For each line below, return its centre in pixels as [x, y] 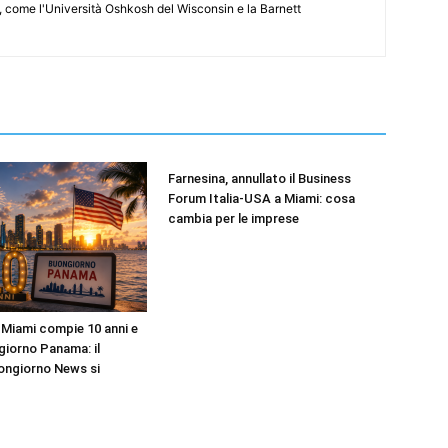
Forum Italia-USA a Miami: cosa [261, 198]
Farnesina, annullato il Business [259, 178]
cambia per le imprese [233, 218]
